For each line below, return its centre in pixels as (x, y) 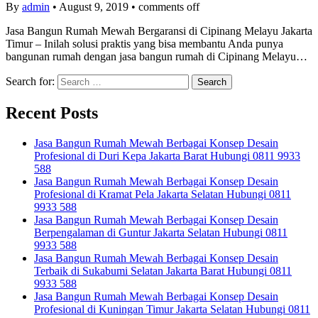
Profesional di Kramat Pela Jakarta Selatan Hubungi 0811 (163, 194)
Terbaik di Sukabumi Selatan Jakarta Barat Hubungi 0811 (163, 271)
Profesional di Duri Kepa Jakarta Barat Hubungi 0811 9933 (167, 156)
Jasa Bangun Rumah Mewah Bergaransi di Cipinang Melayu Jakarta (159, 31)
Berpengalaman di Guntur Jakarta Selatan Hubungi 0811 (161, 232)
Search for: (30, 82)
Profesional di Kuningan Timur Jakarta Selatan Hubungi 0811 (172, 309)
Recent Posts (52, 113)
